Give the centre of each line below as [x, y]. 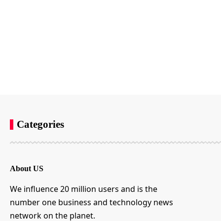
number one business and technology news [92, 202]
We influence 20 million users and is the [84, 189]
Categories [40, 124]
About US [27, 168]
